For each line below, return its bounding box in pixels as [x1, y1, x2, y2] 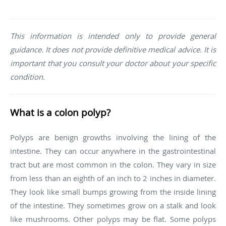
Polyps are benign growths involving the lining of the [10, 132, 216, 143]
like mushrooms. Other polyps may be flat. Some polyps [10, 214, 216, 224]
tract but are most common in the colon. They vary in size [10, 159, 216, 170]
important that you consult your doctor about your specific [10, 58, 216, 69]
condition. [10, 72, 45, 82]
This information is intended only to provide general [10, 31, 216, 41]
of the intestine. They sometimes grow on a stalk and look [10, 200, 216, 211]
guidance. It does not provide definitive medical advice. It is [10, 44, 216, 55]
